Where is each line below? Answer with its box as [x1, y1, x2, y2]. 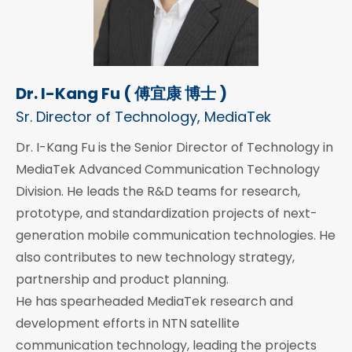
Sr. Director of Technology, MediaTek [16, 107, 271, 127]
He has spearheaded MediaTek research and [16, 292, 293, 311]
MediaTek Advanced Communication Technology [16, 160, 320, 179]
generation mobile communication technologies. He [16, 226, 335, 245]
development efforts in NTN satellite [16, 314, 240, 333]
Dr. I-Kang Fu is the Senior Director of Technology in [16, 138, 333, 157]
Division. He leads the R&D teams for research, [16, 182, 300, 201]
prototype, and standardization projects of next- [16, 204, 317, 223]
